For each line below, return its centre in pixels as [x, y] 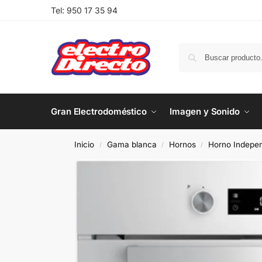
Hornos [182, 144]
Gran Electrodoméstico [99, 111]
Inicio [85, 144]
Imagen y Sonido [205, 111]
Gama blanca [132, 144]
